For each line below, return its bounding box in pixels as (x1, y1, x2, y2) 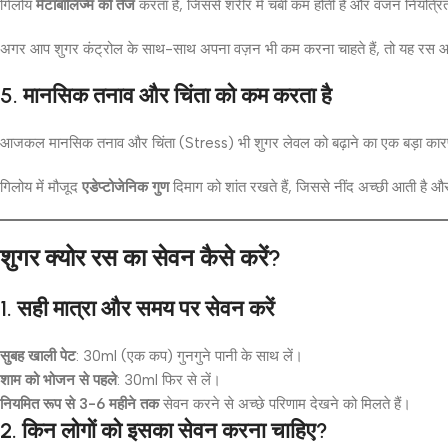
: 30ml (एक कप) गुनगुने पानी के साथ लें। (76, 346, 303, 365)
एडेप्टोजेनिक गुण (82, 177, 169, 196)
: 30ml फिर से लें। (117, 370, 221, 389)
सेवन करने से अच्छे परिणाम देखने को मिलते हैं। (159, 394, 411, 413)
